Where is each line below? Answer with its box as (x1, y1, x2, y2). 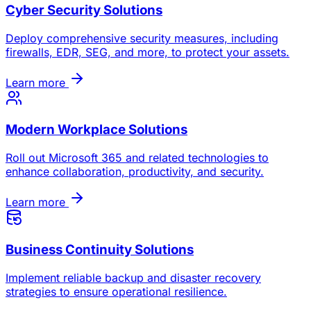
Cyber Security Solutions (6, 2, 162, 19)
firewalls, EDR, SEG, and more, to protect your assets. (6, 44, 289, 59)
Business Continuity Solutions (6, 241, 194, 258)
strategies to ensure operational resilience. (6, 284, 227, 299)
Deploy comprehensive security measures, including (6, 31, 278, 45)
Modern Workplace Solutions (6, 121, 187, 138)
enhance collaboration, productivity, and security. (6, 165, 264, 179)
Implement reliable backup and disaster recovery (6, 270, 261, 285)
